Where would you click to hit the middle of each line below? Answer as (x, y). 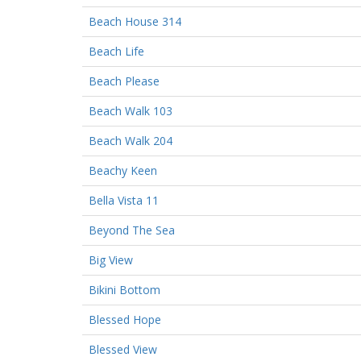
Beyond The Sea (132, 230)
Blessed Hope (125, 319)
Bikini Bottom (124, 289)
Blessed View (123, 349)
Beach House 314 (135, 21)
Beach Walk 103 (131, 110)
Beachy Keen (123, 170)
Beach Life (116, 51)
